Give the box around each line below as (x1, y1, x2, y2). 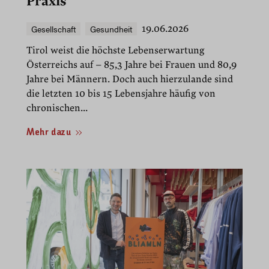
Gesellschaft (31, 23, 76, 35)
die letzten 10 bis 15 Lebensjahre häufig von (26, 88, 216, 100)
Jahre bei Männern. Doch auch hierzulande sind (26, 73, 233, 86)
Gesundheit (90, 23, 132, 35)
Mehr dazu (26, 128, 71, 138)
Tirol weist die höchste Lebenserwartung (26, 44, 205, 57)
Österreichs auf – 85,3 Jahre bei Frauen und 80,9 (26, 59, 237, 71)
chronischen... (26, 102, 88, 115)
